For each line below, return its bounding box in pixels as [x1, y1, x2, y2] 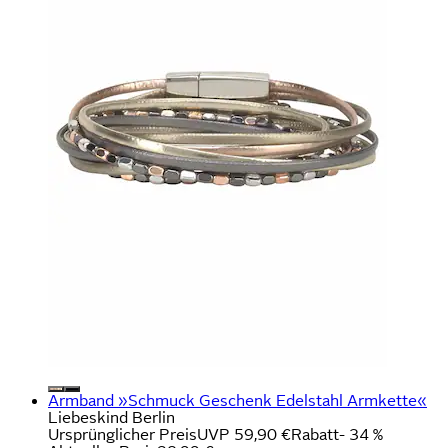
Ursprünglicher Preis [48, 425, 197, 443]
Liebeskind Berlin [48, 408, 175, 426]
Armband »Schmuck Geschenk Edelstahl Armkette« [48, 391, 427, 409]
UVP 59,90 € [197, 425, 291, 443]
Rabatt [291, 425, 339, 443]
